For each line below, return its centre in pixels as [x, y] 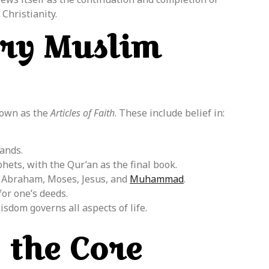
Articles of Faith [83, 113]
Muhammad [157, 179]
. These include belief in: [170, 113]
